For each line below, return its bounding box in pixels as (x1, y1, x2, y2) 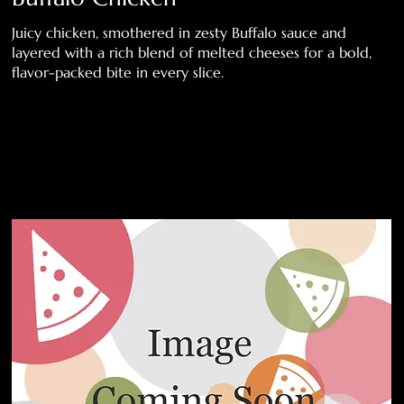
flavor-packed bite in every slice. (12, 62, 225, 81)
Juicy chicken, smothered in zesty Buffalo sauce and (12, 23, 347, 41)
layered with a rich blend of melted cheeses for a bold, (12, 42, 372, 61)
